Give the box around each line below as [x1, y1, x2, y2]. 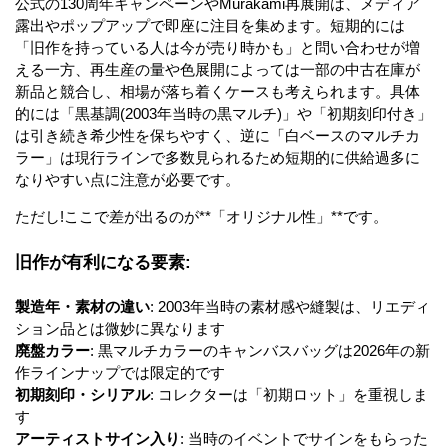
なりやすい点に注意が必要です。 [15, 170, 240, 188]
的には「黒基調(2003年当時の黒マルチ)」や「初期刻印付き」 [15, 104, 432, 122]
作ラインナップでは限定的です [15, 363, 225, 381]
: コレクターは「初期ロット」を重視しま [150, 385, 428, 403]
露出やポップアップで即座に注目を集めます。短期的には [15, 16, 405, 34]
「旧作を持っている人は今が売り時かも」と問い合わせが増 [15, 38, 420, 56]
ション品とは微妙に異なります [15, 319, 225, 337]
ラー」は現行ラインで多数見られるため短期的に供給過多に [15, 148, 420, 166]
